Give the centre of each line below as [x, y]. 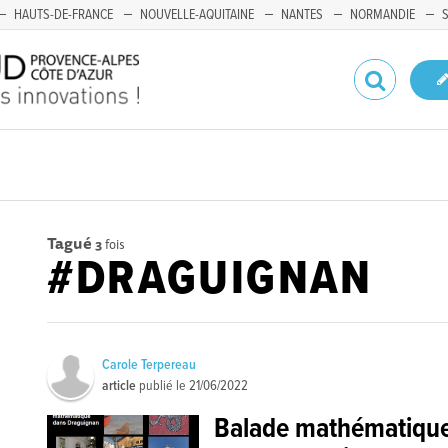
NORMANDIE [382, 15]
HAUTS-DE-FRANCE [63, 15]
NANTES [302, 15]
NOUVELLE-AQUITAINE [197, 15]
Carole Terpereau [149, 365]
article [119, 386]
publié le [163, 386]
